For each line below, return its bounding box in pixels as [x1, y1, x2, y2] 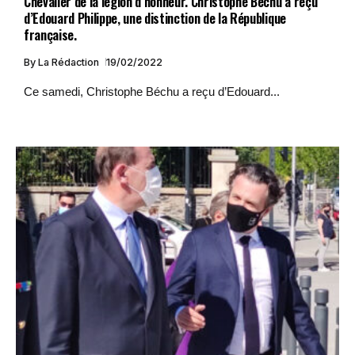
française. [24, 24, 77, 44]
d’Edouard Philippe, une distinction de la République [24, 7, 286, 28]
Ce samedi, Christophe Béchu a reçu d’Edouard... [24, 84, 280, 98]
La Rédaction [38, 55, 101, 68]
